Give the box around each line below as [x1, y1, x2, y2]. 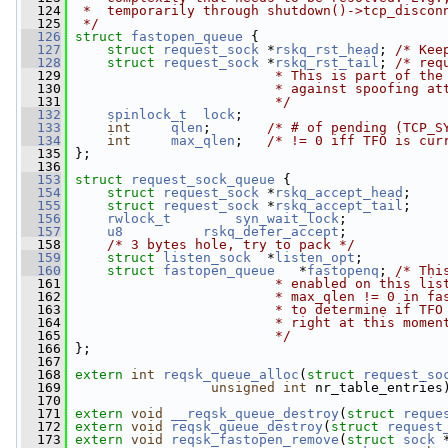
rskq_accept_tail [275, 198, 403, 213]
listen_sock [163, 250, 251, 265]
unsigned [211, 380, 275, 395]
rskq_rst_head [275, 42, 379, 57]
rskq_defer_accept [203, 224, 339, 239]
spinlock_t [107, 107, 187, 122]
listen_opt [275, 250, 355, 265]
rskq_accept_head [275, 185, 403, 200]
